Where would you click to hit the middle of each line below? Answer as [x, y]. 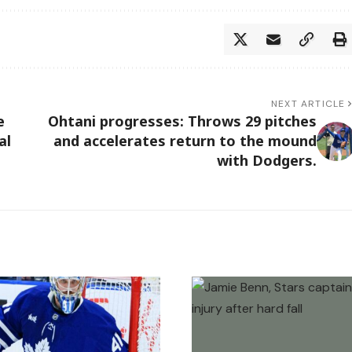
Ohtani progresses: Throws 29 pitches [182, 121]
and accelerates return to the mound [185, 141]
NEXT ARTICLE [308, 104]
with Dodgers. [266, 161]
